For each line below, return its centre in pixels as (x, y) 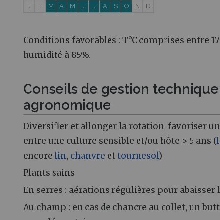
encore (39, 156)
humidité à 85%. (57, 55)
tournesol (138, 156)
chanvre (88, 156)
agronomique (67, 104)
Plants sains (49, 173)
